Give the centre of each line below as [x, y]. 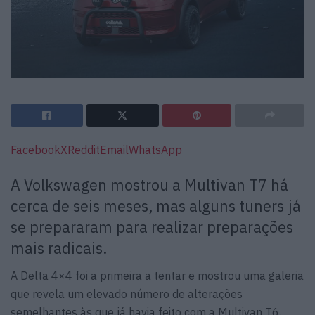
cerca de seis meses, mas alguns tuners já [156, 206]
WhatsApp [155, 150]
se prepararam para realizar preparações [152, 227]
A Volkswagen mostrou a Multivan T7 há [149, 185]
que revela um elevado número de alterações [127, 294]
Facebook [36, 150]
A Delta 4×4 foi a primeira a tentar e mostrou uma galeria [157, 275]
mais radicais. [59, 249]
